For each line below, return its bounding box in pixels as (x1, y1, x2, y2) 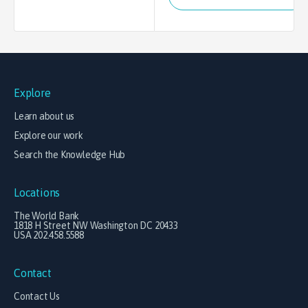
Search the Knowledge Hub (14, 149, 126, 160)
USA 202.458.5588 (14, 230, 84, 241)
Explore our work (14, 130, 83, 141)
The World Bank (14, 210, 80, 221)
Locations (14, 186, 60, 199)
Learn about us (14, 111, 75, 122)
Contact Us (14, 291, 60, 302)
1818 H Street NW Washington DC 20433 (14, 220, 178, 231)
